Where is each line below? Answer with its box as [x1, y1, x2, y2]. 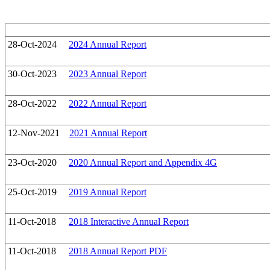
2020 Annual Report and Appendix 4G [69, 157, 217, 168]
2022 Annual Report [69, 98, 146, 109]
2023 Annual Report [69, 69, 146, 80]
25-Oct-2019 [8, 187, 57, 198]
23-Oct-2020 [8, 157, 57, 168]
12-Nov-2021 [8, 128, 60, 139]
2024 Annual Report [69, 39, 146, 50]
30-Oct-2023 [8, 69, 57, 80]
